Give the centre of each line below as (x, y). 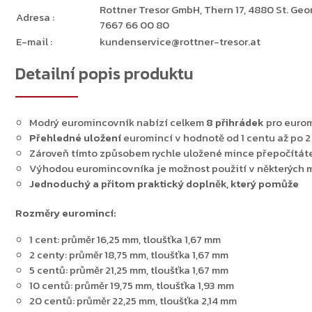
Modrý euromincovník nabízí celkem (118, 123)
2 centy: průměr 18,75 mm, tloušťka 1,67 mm (129, 255)
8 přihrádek (235, 123)
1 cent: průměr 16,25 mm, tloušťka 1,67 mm (125, 240)
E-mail (33, 42)
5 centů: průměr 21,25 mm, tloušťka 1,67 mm (129, 270)
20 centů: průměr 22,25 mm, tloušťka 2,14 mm (133, 301)
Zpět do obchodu (256, 41)
